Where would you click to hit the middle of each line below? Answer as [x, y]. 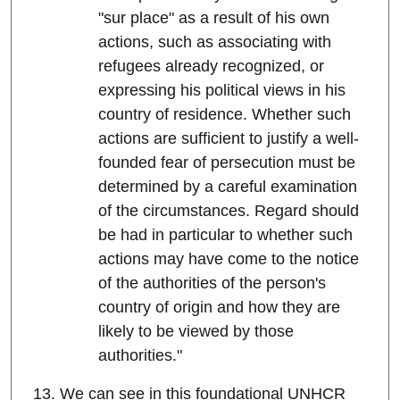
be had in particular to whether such [225, 235]
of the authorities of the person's [212, 283]
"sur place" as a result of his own [213, 18]
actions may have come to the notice [228, 259]
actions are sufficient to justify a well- [228, 139]
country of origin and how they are [219, 308]
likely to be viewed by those [196, 332]
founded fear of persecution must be [226, 163]
